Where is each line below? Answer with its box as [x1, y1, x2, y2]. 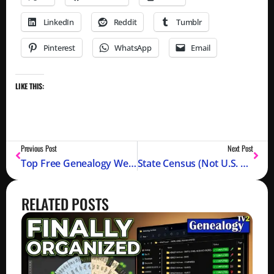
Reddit [113, 16, 137, 28]
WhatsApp [114, 42, 152, 53]
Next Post [227, 142, 254, 154]
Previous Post [20, 142, 57, 154]
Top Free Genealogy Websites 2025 [128, 156, 136, 170]
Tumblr [176, 16, 202, 28]
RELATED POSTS [21, 192, 109, 215]
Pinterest [43, 42, 75, 53]
